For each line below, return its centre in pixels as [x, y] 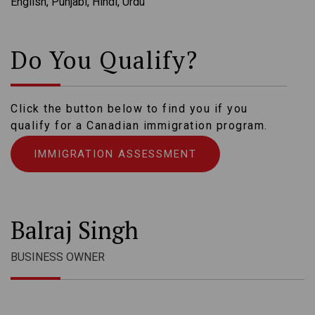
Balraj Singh [75, 231]
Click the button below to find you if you [129, 109]
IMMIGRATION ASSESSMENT [115, 154]
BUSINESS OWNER [58, 257]
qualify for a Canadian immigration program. [139, 126]
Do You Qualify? [104, 60]
